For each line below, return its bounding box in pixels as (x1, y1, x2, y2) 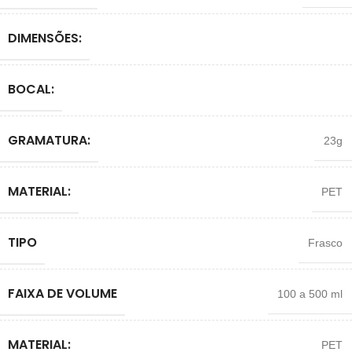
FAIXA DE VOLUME (8, 284, 117, 302)
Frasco (308, 236, 343, 249)
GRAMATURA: (8, 130, 90, 149)
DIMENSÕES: (8, 28, 82, 47)
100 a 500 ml (277, 287, 343, 300)
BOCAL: (8, 79, 54, 98)
